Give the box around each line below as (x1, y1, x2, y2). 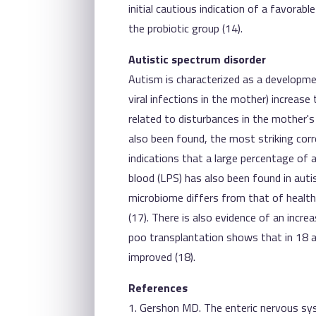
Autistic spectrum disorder (128, 50, 267, 68)
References (128, 279, 188, 296)
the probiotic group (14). (128, 19, 243, 37)
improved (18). (128, 248, 196, 265)
